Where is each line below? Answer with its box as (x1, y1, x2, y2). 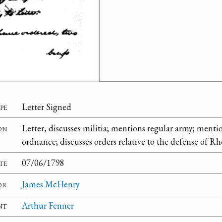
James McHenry (22, 178, 80, 190)
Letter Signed (22, 101, 71, 113)
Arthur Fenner (22, 200, 74, 212)
